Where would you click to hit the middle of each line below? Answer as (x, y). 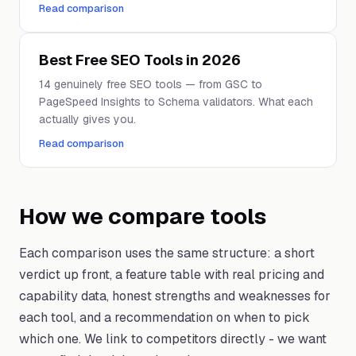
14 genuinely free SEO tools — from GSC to (151, 84)
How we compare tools (143, 216)
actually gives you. (87, 119)
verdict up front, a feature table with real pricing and (172, 275)
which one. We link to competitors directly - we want (173, 339)
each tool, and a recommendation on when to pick (164, 317)
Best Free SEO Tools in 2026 (140, 60)
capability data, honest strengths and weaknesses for (175, 296)
